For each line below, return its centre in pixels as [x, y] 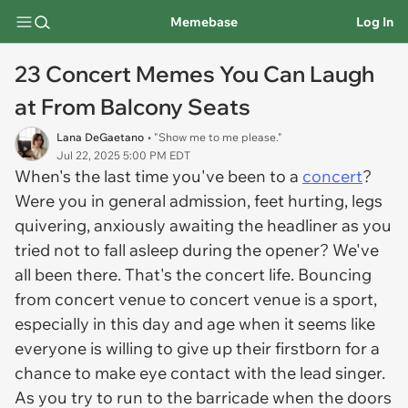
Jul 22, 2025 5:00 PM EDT [123, 155]
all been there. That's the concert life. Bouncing [193, 275]
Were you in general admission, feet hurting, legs [199, 201]
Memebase [204, 21]
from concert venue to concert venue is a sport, [196, 299]
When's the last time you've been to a [158, 176]
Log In [375, 21]
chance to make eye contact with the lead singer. [200, 373]
